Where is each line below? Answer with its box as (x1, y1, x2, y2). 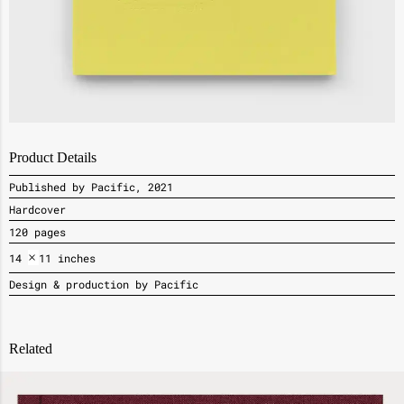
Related (9, 340, 52, 356)
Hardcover (9, 201, 66, 216)
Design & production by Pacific (9, 276, 198, 291)
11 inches (39, 250, 96, 265)
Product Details (9, 149, 96, 165)
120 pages (9, 224, 66, 239)
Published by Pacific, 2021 (9, 179, 173, 194)
